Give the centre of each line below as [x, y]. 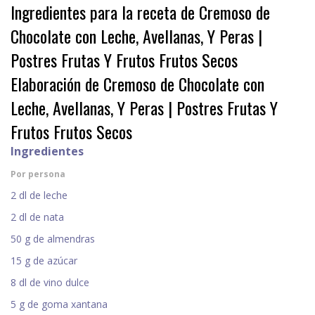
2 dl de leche [39, 195]
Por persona [38, 174]
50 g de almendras [53, 239]
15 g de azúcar [44, 261]
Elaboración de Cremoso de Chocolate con [137, 84]
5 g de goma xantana [59, 304]
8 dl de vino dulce [50, 283]
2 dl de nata [37, 217]
